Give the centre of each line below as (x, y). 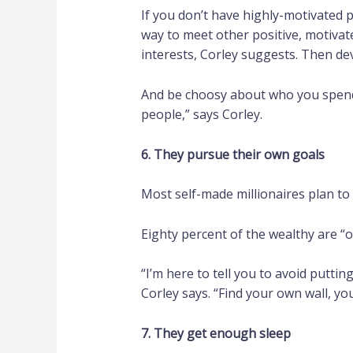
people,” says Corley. (201, 114)
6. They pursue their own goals (232, 154)
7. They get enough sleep (216, 333)
